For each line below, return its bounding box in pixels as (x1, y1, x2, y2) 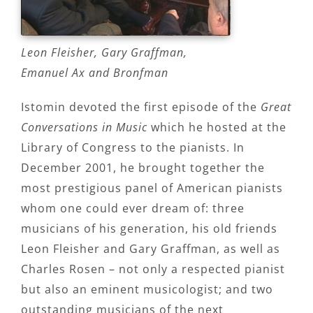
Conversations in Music (21, 119, 147, 135)
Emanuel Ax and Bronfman (21, 65, 168, 80)
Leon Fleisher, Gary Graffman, (21, 45, 187, 60)
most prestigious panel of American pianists (21, 180, 283, 196)
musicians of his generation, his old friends (21, 221, 277, 236)
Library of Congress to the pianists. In (21, 140, 245, 155)
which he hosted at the (147, 119, 286, 135)
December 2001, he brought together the (21, 160, 265, 175)
